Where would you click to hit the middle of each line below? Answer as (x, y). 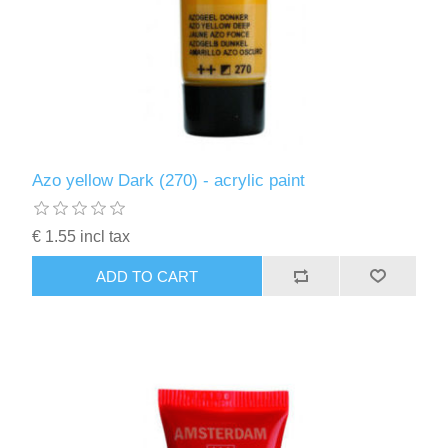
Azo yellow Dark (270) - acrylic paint (169, 181)
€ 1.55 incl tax (81, 237)
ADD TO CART (147, 276)
